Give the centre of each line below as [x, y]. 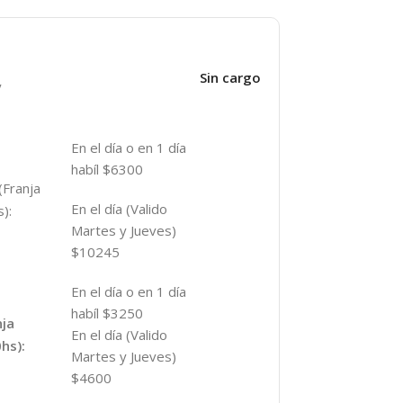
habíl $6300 [107, 170]
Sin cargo [230, 78]
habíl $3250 [107, 313]
